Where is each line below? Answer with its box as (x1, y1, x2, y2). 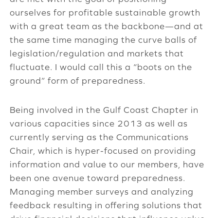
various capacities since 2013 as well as (10, 118, 188, 129)
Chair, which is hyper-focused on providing (10, 145, 196, 156)
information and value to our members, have (10, 159, 204, 170)
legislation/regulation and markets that (10, 48, 184, 59)
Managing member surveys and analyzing (10, 186, 194, 197)
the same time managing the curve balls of (10, 35, 197, 45)
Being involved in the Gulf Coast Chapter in (10, 105, 199, 115)
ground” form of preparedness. (10, 75, 145, 86)
